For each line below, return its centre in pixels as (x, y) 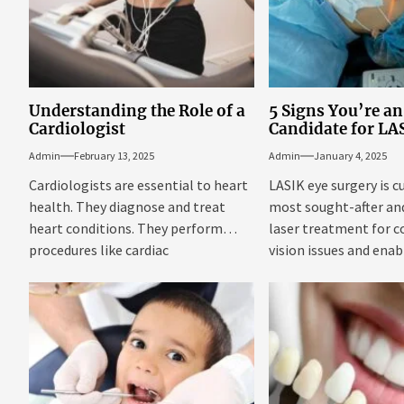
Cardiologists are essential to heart (138, 185)
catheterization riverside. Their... (128, 272)
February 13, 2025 (114, 156)
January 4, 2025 (351, 156)
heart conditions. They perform (125, 229)
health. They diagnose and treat (127, 207)
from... (289, 272)
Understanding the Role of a (137, 111)
